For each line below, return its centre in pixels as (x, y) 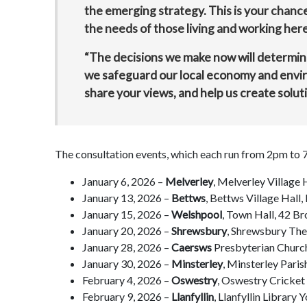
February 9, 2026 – (127, 296)
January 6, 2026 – (124, 181)
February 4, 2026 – (127, 280)
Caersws (191, 247)
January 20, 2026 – (127, 230)
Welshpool (197, 214)
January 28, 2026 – (126, 247)
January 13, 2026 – (127, 197)
